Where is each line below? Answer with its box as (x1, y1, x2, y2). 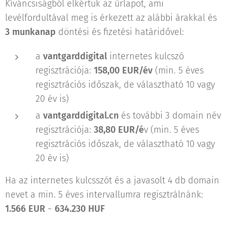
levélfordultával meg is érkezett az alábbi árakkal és (5, 12, 217, 23)
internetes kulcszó (107, 50, 184, 62)
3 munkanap (5, 26, 56, 37)
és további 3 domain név (119, 109, 221, 121)
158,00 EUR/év (94, 64, 153, 76)
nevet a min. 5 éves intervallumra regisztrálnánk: (5, 188, 203, 200)
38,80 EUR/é (94, 124, 144, 135)
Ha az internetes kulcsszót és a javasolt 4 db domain (5, 174, 219, 186)
